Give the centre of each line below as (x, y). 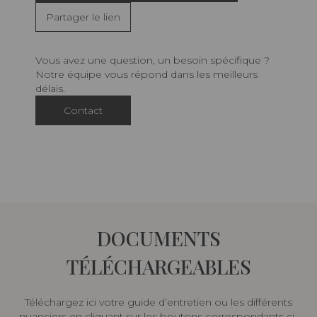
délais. (50, 89)
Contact (83, 111)
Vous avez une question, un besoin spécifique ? (152, 60)
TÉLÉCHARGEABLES (158, 267)
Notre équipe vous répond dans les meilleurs (146, 75)
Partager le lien (83, 17)
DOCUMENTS (158, 238)
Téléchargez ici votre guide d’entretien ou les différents (158, 302)
